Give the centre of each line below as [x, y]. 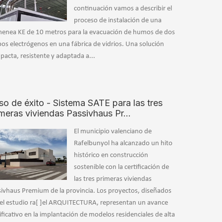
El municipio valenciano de [113, 132]
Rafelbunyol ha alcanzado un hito [123, 144]
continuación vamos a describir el [123, 9]
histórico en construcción [111, 156]
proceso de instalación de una [118, 21]
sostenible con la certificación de [122, 167]
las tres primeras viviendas [113, 179]
